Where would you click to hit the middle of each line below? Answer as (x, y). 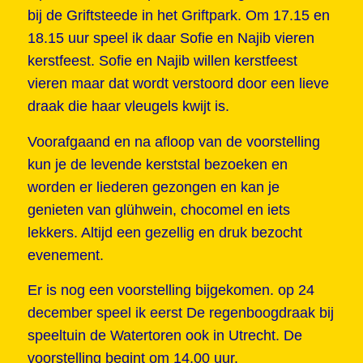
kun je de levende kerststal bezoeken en (157, 164)
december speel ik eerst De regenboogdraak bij (180, 313)
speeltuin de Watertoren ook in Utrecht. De (164, 336)
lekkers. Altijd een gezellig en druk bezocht (164, 232)
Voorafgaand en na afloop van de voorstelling (173, 141)
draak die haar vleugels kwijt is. (128, 107)
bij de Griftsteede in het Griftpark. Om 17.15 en (178, 16)
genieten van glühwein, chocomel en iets (158, 209)
